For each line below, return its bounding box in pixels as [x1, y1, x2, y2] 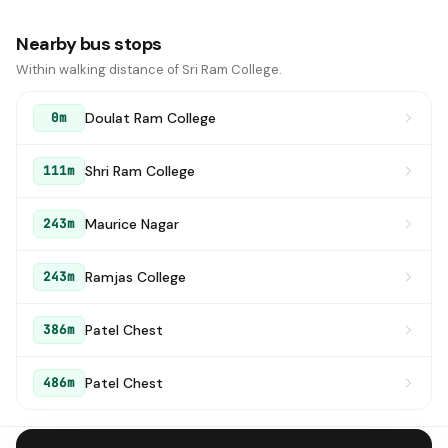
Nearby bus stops [16, 32, 162, 56]
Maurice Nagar [85, 214, 179, 233]
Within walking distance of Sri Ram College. [16, 61, 282, 78]
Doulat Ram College [85, 108, 216, 127]
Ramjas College [85, 267, 186, 286]
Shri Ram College [85, 161, 195, 180]
